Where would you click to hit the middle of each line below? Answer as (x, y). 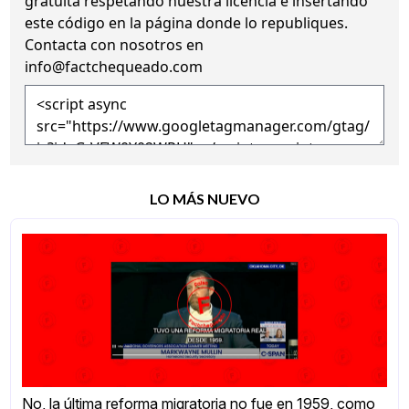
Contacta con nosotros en (115, 44)
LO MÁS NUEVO (204, 198)
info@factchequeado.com (114, 66)
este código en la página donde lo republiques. (187, 22)
